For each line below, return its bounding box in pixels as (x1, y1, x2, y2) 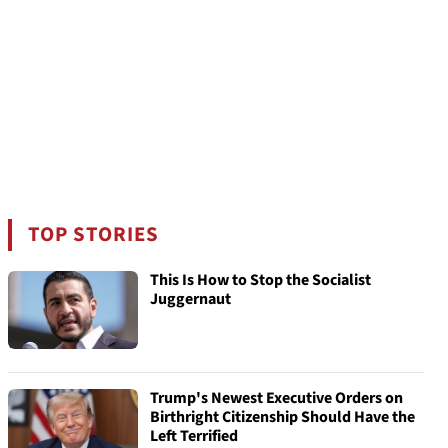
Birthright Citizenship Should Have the (150, 406, 415, 428)
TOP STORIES (28, 220, 160, 249)
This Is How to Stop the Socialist (150, 269, 371, 291)
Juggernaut (150, 288, 231, 310)
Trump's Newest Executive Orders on (150, 387, 403, 409)
